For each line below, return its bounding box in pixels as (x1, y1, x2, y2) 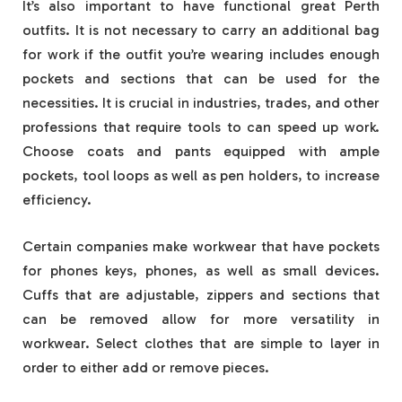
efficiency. (22, 191, 92, 209)
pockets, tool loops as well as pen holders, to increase (22, 167, 380, 185)
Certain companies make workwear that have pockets (22, 237, 380, 255)
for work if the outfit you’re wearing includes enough (22, 46, 380, 64)
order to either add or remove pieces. (22, 358, 269, 376)
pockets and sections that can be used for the (22, 70, 380, 88)
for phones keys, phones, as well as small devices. (22, 261, 380, 279)
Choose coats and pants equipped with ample (22, 143, 380, 161)
